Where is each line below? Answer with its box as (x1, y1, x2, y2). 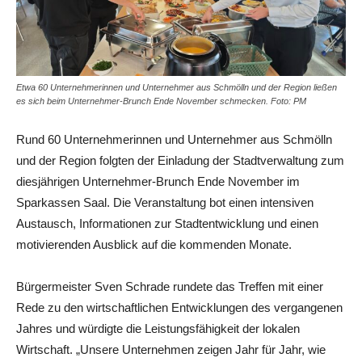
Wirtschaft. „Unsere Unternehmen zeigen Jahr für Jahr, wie (16, 342, 326, 356)
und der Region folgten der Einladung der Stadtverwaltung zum (16, 153, 344, 167)
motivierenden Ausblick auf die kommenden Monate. (16, 237, 292, 251)
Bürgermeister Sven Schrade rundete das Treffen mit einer (16, 279, 323, 293)
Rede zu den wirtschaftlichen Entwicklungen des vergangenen (16, 300, 343, 314)
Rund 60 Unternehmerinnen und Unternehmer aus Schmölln (16, 132, 332, 146)
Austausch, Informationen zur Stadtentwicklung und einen (16, 216, 318, 230)
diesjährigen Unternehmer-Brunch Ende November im (16, 174, 300, 188)
